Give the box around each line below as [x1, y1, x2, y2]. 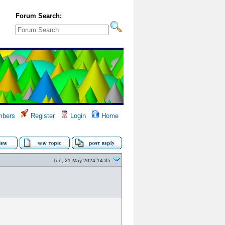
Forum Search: [16, 12, 62, 20]
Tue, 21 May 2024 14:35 [53, 158, 110, 163]
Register [29, 112, 55, 120]
